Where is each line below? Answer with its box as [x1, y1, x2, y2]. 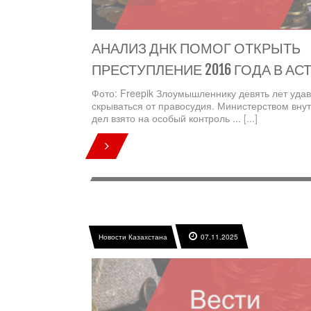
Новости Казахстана [98, 232, 168, 242]
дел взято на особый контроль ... [92, 111, 244, 126]
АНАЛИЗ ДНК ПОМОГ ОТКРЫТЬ [92, 40, 301, 58]
